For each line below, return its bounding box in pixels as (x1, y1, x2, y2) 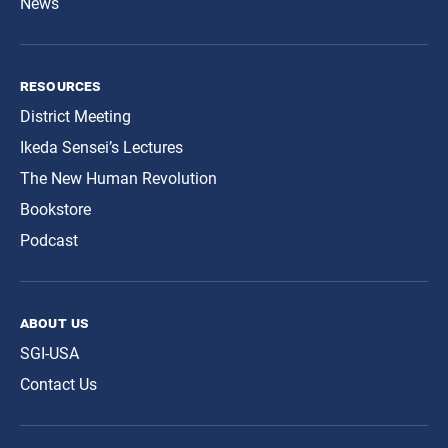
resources (20, 76, 102, 96)
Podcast (20, 231, 78, 251)
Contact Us (20, 375, 97, 395)
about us (20, 313, 90, 333)
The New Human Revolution (20, 169, 217, 189)
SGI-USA (20, 344, 79, 364)
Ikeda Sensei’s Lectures (20, 138, 183, 158)
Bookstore (20, 200, 91, 220)
